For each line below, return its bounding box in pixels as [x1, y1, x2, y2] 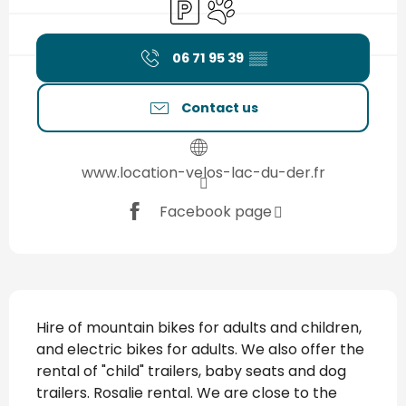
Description [9, 290, 118, 316]
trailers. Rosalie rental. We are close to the [36, 382, 337, 404]
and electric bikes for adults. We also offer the [36, 339, 364, 361]
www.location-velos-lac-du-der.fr [81, 162, 325, 184]
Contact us [180, 99, 258, 118]
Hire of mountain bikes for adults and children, [36, 317, 362, 339]
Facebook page [159, 200, 272, 222]
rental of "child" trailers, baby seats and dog [36, 361, 346, 382]
